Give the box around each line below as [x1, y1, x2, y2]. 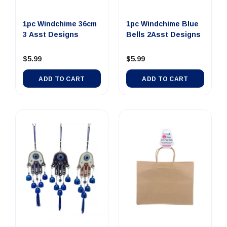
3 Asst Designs [23, 30, 79, 39]
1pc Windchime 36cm [23, 19, 97, 28]
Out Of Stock [134, 107, 169, 114]
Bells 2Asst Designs [126, 30, 201, 39]
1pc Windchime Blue [126, 19, 199, 28]
